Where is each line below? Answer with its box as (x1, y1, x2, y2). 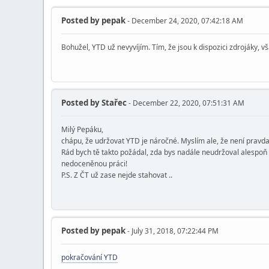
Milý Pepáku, (61, 124, 103, 135)
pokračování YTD (61, 252, 118, 263)
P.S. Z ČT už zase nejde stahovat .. (61, 170, 172, 181)
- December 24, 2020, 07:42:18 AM (125, 16, 243, 26)
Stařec (100, 97, 127, 109)
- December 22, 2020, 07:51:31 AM (127, 98, 244, 109)
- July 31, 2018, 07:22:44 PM (125, 226, 219, 237)
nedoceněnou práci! (61, 159, 127, 169)
